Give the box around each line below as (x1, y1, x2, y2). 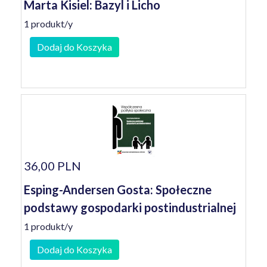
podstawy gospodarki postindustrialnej (24, 200, 236, 215)
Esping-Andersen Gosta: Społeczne (24, 182, 212, 197)
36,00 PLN (24, 159, 81, 173)
